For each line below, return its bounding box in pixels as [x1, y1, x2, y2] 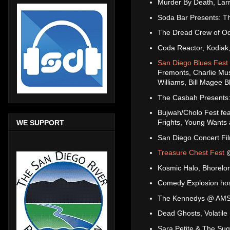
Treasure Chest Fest [158, 148, 224, 157]
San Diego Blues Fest [158, 59, 228, 67]
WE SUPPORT [16, 118, 64, 127]
